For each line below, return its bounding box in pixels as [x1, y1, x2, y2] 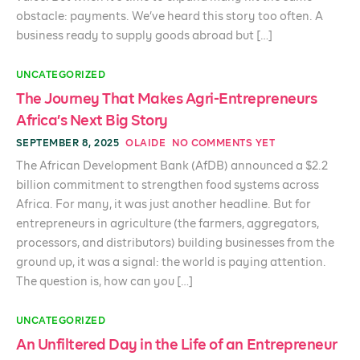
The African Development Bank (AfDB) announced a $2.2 [16, 161, 328, 172]
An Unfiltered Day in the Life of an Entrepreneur [16, 338, 337, 353]
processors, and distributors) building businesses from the [16, 238, 334, 249]
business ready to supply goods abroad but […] [16, 31, 272, 42]
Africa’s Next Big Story [16, 114, 168, 129]
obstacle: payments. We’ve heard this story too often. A [16, 11, 323, 22]
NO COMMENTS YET [172, 139, 276, 149]
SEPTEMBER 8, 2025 [16, 139, 120, 149]
